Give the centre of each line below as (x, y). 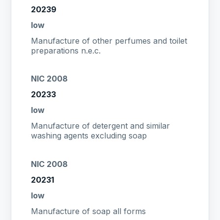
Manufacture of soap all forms (89, 211)
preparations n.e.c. (66, 50)
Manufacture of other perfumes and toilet (109, 41)
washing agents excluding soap (89, 136)
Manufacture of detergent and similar (101, 126)
